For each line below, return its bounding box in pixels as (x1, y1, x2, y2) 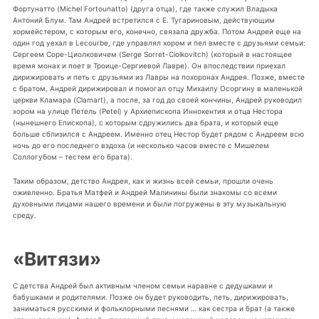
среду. (12, 210, 36, 219)
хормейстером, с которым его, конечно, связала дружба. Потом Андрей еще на (12, 26, 301, 36)
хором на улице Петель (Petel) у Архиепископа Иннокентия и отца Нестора (12, 106, 283, 115)
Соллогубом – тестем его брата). (12, 152, 132, 161)
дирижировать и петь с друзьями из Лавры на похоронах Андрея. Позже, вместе (12, 72, 305, 81)
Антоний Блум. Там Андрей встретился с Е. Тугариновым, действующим (12, 15, 275, 24)
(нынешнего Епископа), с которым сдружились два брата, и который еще (12, 117, 278, 127)
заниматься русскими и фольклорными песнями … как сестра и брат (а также (12, 303, 295, 313)
